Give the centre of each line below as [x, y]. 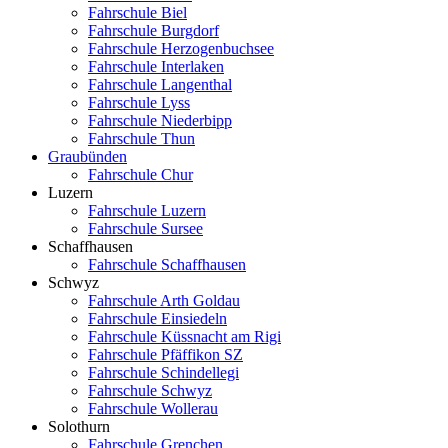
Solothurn [79, 427]
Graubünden [87, 157]
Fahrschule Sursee [145, 229]
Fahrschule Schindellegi [163, 373]
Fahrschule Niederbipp [160, 121]
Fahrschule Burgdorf [153, 31]
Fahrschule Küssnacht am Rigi [184, 337]
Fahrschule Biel [137, 13]
